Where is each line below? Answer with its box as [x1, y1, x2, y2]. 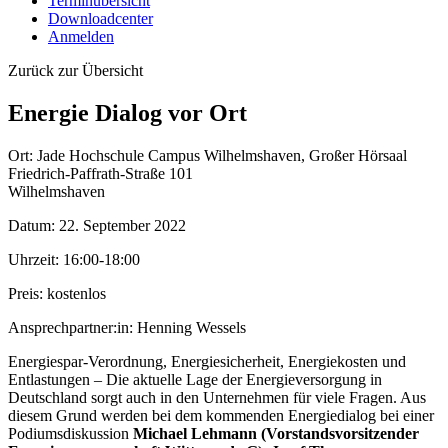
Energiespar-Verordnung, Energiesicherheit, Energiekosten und [8, 352, 406, 370]
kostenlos [47, 284, 106, 302]
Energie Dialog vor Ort [8, 99, 247, 126]
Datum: [8, 216, 59, 234]
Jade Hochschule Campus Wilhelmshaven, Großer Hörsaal [37, 146, 407, 164]
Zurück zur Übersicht [8, 62, 143, 79]
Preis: [8, 284, 47, 302]
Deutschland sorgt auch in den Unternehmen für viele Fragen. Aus [8, 388, 426, 406]
